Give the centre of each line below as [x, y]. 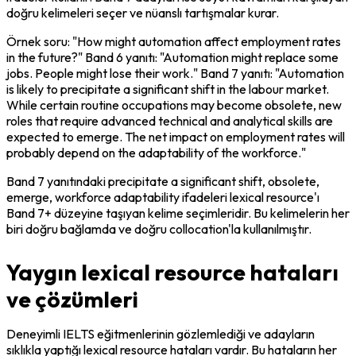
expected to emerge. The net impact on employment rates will [176, 136]
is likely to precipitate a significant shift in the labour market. [168, 89]
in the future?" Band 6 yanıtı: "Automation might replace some [172, 57]
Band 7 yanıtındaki [57, 181]
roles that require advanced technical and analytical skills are [170, 120]
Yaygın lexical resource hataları [172, 272]
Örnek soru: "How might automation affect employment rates [174, 41]
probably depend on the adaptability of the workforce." [156, 152]
